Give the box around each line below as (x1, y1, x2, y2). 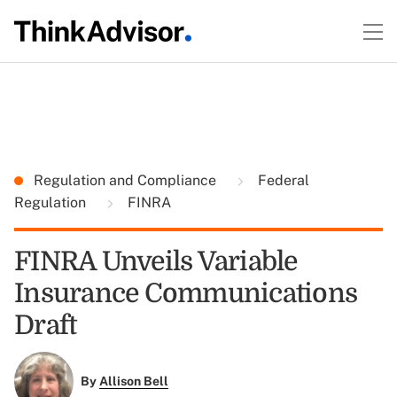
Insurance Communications (14, 278, 357, 308)
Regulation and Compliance (34, 172, 220, 189)
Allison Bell (98, 374, 168, 389)
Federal (254, 172, 309, 189)
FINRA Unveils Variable (14, 246, 298, 276)
